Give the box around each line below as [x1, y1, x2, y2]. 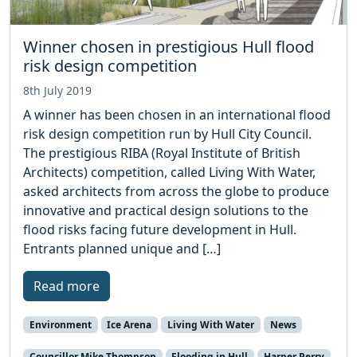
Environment [29, 317, 92, 331]
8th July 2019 [23, 82, 92, 98]
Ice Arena [107, 317, 152, 331]
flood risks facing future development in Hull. [23, 220, 296, 238]
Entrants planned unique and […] [23, 239, 221, 257]
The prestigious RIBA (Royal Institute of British [23, 143, 300, 162]
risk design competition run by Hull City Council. [23, 124, 312, 143]
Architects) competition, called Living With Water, [23, 163, 316, 181]
